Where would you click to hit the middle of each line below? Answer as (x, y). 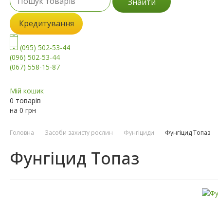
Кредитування (46, 24)
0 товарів (25, 101)
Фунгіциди (139, 133)
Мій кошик (27, 91)
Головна (22, 133)
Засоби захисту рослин (79, 133)
